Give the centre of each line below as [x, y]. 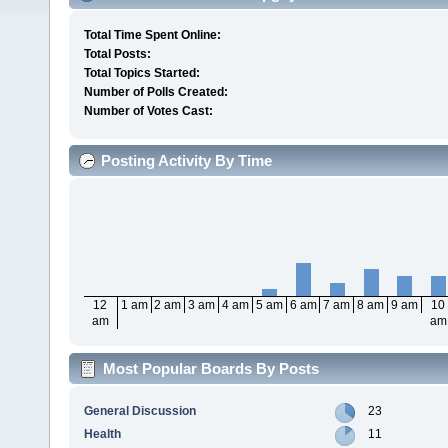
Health [102, 433]
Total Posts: [117, 54]
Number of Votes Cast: [148, 111]
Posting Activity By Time [186, 161]
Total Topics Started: [141, 73]
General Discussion [139, 410]
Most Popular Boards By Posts [211, 368]
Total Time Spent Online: [152, 35]
